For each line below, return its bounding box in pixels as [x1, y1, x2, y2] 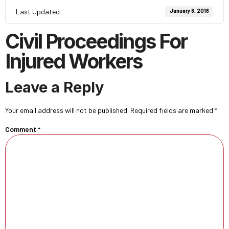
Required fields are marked [130, 106, 215, 114]
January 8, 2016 [169, 7, 209, 14]
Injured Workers [5, 49, 142, 73]
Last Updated [16, 7, 60, 16]
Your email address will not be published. [5, 106, 129, 114]
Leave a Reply [5, 78, 104, 96]
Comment [5, 125, 38, 134]
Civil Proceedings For [5, 29, 187, 53]
